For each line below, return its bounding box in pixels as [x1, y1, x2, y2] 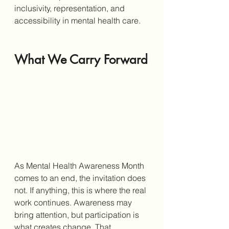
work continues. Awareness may [14, 197, 134, 208]
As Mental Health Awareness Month [14, 161, 146, 171]
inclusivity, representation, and [14, 3, 127, 14]
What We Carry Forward [14, 52, 148, 68]
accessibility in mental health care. [14, 15, 141, 26]
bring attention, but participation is [14, 210, 141, 220]
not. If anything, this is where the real [14, 185, 148, 196]
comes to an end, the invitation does [14, 173, 148, 184]
